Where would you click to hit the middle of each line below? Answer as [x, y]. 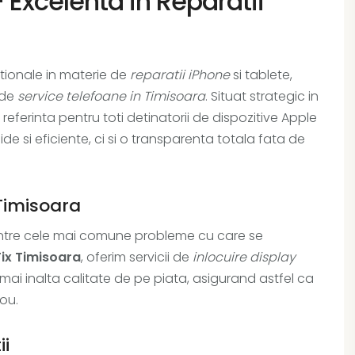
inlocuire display [244, 257]
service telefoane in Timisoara [111, 96]
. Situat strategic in [262, 96]
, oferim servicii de [137, 257]
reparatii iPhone [180, 75]
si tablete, [261, 75]
